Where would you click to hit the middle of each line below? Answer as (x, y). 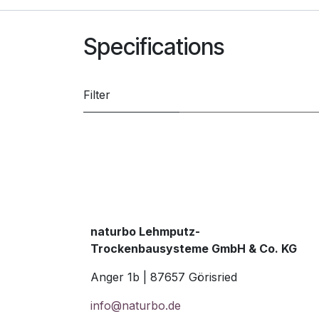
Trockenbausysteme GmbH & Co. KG (194, 249)
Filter (97, 94)
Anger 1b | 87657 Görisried (164, 277)
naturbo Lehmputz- (145, 231)
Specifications (154, 46)
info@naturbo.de (136, 305)
